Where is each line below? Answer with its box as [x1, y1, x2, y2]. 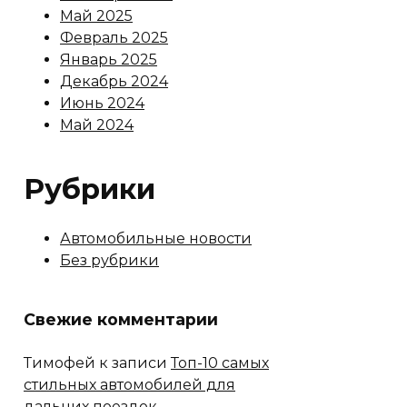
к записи [95, 353, 171, 372]
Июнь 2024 [60, 94, 144, 112]
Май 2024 [60, 115, 134, 134]
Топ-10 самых [171, 353, 269, 372]
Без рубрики [60, 251, 159, 269]
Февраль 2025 [60, 28, 168, 46]
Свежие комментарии [24, 309, 218, 329]
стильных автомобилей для [24, 375, 235, 393]
